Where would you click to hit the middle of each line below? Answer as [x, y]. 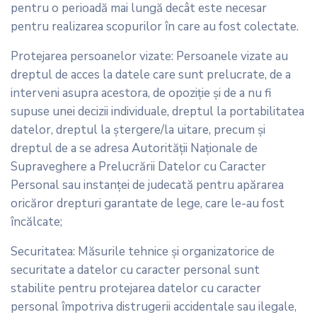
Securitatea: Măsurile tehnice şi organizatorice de [143, 251]
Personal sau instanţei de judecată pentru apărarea [147, 185]
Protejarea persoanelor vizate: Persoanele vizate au [149, 56]
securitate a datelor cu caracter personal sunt [135, 270]
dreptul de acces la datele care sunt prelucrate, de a [151, 74]
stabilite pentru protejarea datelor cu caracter [136, 288]
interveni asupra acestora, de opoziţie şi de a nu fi [141, 93]
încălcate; [36, 221]
